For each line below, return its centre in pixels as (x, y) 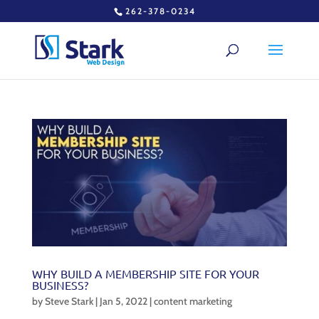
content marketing (193, 302)
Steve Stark (69, 302)
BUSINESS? (60, 285)
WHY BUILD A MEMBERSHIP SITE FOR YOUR (145, 274)
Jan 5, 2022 (123, 302)
